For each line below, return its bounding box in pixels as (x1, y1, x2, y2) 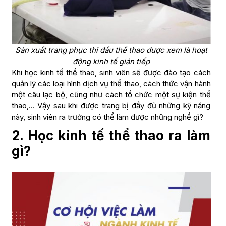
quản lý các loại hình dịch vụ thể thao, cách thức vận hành (11, 79, 211, 88)
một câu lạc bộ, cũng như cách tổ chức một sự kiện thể (11, 90, 211, 99)
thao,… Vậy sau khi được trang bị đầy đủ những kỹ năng (11, 101, 211, 110)
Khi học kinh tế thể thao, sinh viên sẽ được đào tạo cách (11, 68, 211, 77)
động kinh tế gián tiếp (72, 56, 150, 66)
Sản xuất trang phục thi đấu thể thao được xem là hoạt (15, 45, 207, 55)
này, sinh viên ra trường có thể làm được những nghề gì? (11, 112, 203, 122)
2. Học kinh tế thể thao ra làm (11, 128, 211, 143)
